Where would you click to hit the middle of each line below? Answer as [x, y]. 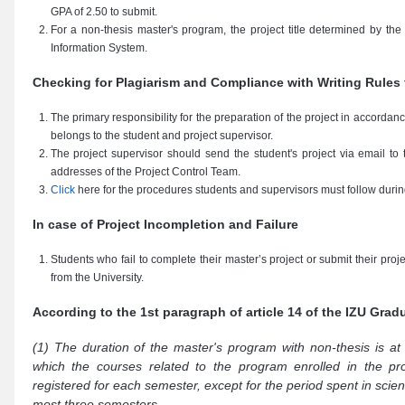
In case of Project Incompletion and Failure [165, 224]
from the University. [97, 278]
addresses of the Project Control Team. [145, 172]
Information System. [99, 48]
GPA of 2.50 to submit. [104, 12]
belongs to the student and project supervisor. [161, 136]
